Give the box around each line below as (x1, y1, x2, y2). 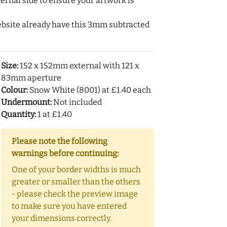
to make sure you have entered (11, 201, 127, 211)
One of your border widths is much (11, 165, 141, 175)
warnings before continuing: (11, 148, 119, 159)
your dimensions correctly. (11, 213, 111, 223)
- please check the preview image (11, 189, 138, 199)
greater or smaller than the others (11, 177, 140, 187)
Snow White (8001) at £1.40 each (27, 85, 151, 95)
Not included (51, 97, 102, 107)
